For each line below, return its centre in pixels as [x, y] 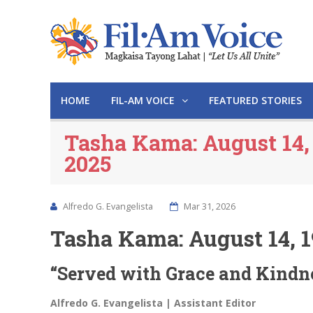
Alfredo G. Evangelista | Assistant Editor [153, 303]
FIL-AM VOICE [144, 100]
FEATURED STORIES [255, 100]
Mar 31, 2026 [209, 206]
